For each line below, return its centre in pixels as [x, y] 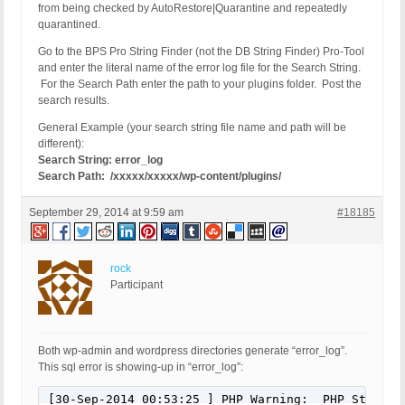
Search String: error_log [100, 160]
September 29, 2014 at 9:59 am [106, 213]
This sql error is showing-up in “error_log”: [141, 367]
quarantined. [69, 25]
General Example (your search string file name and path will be [192, 128]
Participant [137, 285]
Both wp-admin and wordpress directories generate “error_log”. [193, 351]
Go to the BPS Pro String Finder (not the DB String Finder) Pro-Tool [201, 52]
